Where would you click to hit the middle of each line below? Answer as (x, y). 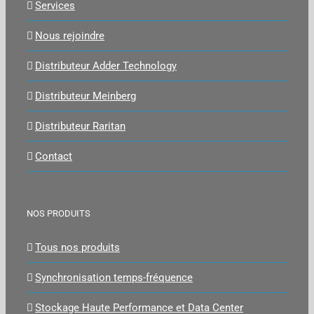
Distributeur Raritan (80, 126)
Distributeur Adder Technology (106, 66)
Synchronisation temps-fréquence (114, 277)
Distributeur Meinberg (86, 96)
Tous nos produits (77, 247)
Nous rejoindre (70, 35)
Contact (54, 156)
